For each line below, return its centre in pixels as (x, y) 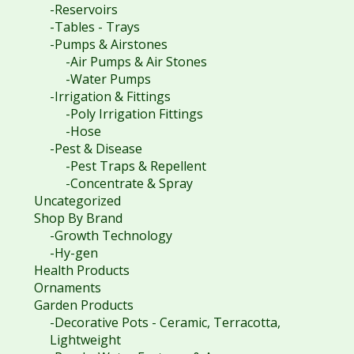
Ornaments (67, 287)
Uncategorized (77, 200)
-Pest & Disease (96, 148)
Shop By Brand (78, 218)
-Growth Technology (111, 235)
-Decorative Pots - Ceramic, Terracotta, (165, 322)
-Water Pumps (108, 79)
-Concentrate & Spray (129, 183)
